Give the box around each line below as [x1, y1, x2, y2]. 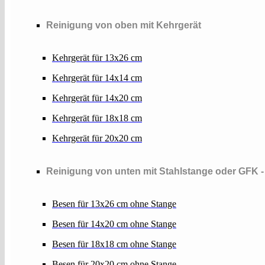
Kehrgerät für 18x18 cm [52, 113, 142, 124]
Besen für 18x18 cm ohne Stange [52, 238, 176, 249]
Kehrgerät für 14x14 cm [52, 73, 142, 83]
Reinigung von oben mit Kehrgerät [46, 20, 201, 31]
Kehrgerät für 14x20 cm [52, 93, 142, 104]
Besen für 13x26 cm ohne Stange [52, 198, 176, 209]
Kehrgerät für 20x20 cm [52, 133, 142, 144]
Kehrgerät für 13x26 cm [52, 53, 142, 63]
